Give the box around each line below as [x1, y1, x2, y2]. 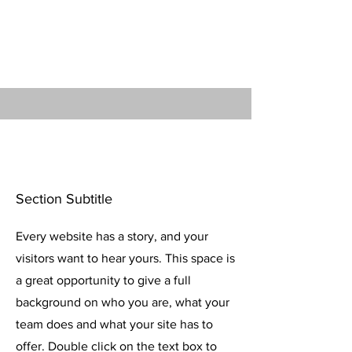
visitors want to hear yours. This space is [16, 251, 235, 265]
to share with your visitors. [49, 45, 201, 60]
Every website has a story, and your [16, 229, 208, 243]
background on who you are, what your [16, 295, 229, 309]
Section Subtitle [16, 190, 112, 207]
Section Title [16, 155, 162, 183]
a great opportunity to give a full [16, 273, 191, 287]
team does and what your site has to [16, 317, 213, 331]
